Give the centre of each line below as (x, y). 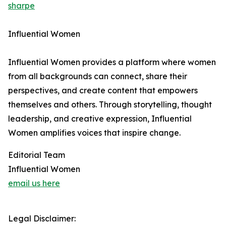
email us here (34, 183)
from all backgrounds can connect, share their (98, 76)
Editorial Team (37, 155)
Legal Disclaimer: (42, 218)
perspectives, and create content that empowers (103, 90)
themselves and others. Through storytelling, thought (110, 104)
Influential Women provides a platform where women (112, 62)
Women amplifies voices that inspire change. (94, 133)
